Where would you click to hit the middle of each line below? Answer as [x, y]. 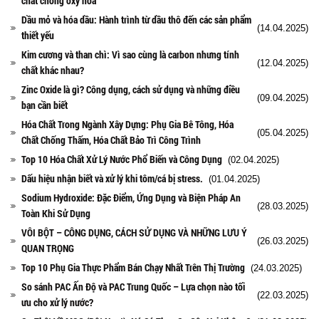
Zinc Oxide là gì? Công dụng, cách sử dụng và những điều [131, 89]
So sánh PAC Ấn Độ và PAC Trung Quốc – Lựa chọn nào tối [133, 286]
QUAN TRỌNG [48, 248]
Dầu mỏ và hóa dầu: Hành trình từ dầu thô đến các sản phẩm [136, 19]
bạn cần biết [45, 105]
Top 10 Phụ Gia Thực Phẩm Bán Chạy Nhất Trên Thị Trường [133, 267]
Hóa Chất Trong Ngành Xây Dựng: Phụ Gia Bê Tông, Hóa [127, 124]
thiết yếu [38, 35]
